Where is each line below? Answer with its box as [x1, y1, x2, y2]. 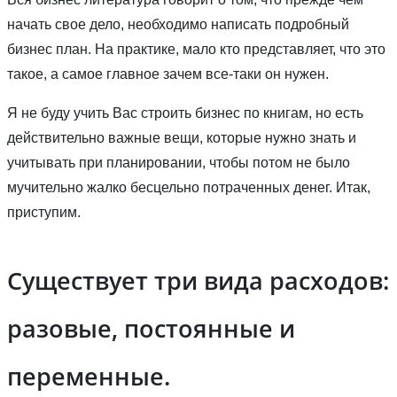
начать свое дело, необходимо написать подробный [7, 16, 349, 32]
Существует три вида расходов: [7, 263, 389, 297]
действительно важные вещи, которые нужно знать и [7, 129, 356, 145]
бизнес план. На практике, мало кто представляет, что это [7, 41, 385, 57]
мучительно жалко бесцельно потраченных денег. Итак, [7, 179, 370, 195]
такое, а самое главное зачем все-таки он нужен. [7, 66, 329, 82]
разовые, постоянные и [7, 311, 295, 345]
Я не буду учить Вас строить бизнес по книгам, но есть [7, 105, 363, 121]
